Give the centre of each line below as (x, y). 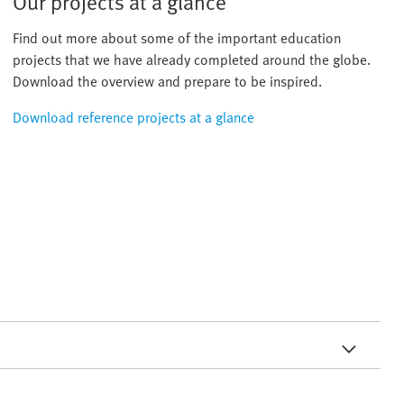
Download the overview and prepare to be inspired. (168, 81)
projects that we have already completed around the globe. (192, 59)
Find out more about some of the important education (177, 37)
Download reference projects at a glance (134, 117)
